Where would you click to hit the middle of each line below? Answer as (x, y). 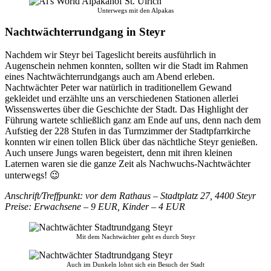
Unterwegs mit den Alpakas (135, 10)
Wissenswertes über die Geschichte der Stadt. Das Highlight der (126, 109)
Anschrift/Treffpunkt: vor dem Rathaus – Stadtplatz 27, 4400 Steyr (130, 196)
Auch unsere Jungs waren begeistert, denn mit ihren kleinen (119, 153)
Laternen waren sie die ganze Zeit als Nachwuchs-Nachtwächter (128, 164)
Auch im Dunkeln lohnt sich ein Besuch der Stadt (135, 265)
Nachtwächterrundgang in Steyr (85, 31)
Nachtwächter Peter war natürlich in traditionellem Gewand (118, 88)
